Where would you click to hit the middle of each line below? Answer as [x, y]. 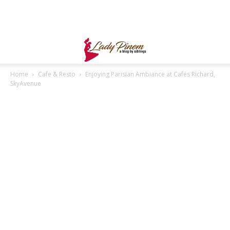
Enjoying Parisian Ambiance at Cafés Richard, [150, 74]
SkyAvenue [26, 83]
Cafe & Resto [57, 74]
